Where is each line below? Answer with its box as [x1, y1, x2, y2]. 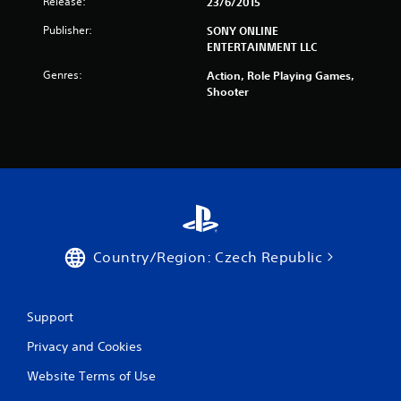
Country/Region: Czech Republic [93, 248, 322, 266]
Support [27, 309, 73, 325]
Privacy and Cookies [27, 338, 142, 354]
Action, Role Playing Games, [207, 68, 354, 82]
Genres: [43, 67, 82, 82]
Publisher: [43, 22, 92, 38]
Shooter [207, 84, 249, 98]
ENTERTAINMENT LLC [207, 39, 317, 54]
